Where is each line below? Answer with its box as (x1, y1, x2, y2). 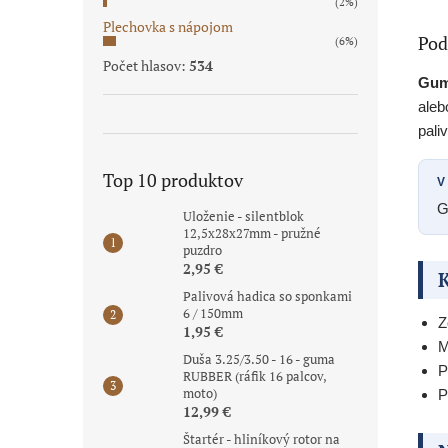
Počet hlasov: (103, 56, 189, 75)
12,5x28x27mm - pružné (183, 224, 321, 242)
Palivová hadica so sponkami (183, 287, 352, 305)
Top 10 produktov (103, 168, 243, 192)
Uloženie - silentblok (183, 207, 304, 225)
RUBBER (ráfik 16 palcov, (183, 367, 326, 385)
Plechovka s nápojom (103, 17, 233, 36)
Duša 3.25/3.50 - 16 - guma (183, 350, 335, 368)
